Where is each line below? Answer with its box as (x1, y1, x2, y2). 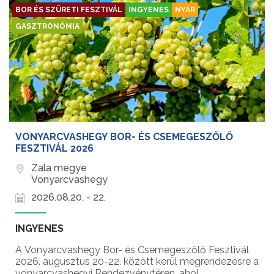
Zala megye (31, 162, 87, 174)
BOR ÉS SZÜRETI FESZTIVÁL (15, 6, 122, 15)
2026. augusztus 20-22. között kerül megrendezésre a (15, 256, 259, 268)
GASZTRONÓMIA (15, 22, 80, 31)
